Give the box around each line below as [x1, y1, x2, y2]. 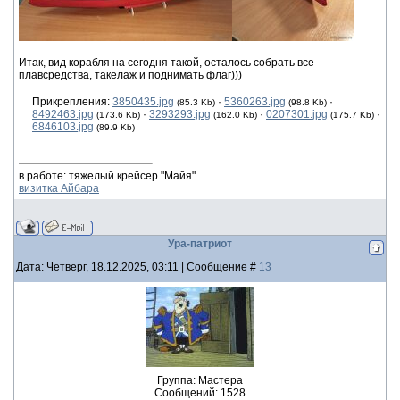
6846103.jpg [32, 121, 94, 133]
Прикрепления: [32, 96, 112, 108]
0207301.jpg [266, 108, 328, 121]
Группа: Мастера [157, 374, 243, 387]
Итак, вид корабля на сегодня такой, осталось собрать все [19, 56, 314, 69]
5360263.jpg [224, 96, 286, 108]
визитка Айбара [19, 182, 99, 195]
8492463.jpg [32, 108, 94, 121]
